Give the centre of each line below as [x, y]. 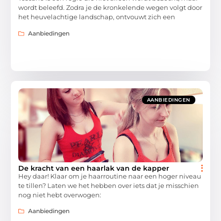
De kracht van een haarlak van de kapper [94, 168]
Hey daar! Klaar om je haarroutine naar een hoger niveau [110, 176]
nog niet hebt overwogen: [60, 195]
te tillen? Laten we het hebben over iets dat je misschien [109, 185]
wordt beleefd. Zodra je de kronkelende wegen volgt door [110, 8]
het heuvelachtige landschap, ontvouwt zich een [97, 17]
